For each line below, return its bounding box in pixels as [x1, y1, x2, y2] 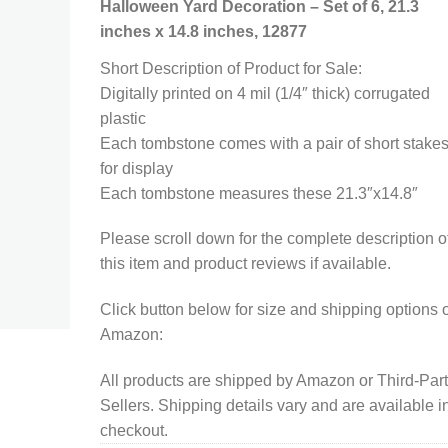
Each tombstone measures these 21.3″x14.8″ [99, 184, 418, 202]
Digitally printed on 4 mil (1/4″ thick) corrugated [99, 84, 430, 102]
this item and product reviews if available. [99, 255, 391, 273]
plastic [99, 109, 146, 127]
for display [99, 159, 173, 177]
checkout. [99, 421, 168, 439]
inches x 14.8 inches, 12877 [99, 22, 307, 40]
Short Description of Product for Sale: [99, 59, 362, 77]
